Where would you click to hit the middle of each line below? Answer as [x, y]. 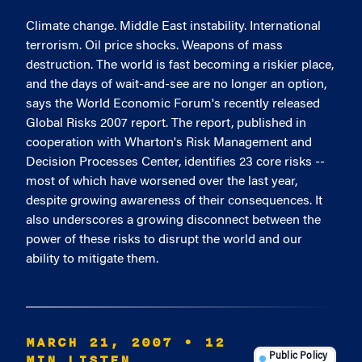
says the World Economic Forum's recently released [173, 104]
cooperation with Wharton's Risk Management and [169, 143]
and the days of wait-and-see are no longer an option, [176, 85]
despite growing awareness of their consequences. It [174, 201]
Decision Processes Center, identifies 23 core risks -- [175, 162]
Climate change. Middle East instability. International [173, 27]
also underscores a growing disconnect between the [173, 221]
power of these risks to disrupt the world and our [164, 240]
